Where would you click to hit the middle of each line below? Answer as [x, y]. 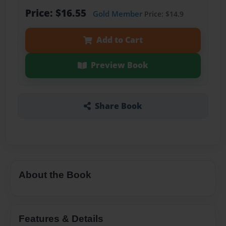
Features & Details [61, 218]
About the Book [55, 175]
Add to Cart [119, 40]
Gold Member [117, 14]
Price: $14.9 [163, 14]
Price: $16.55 [57, 13]
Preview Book [119, 65]
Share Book [118, 106]
